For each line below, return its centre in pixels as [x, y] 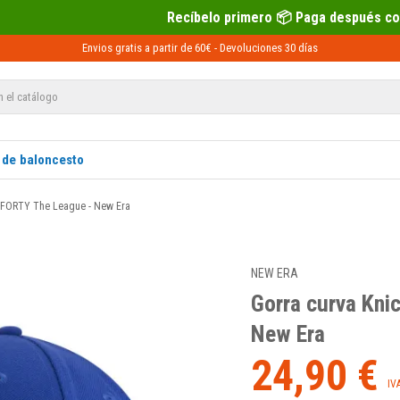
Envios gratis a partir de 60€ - [151, 48]
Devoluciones [251, 48]
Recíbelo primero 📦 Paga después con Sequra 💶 [205, 17]
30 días [300, 48]
